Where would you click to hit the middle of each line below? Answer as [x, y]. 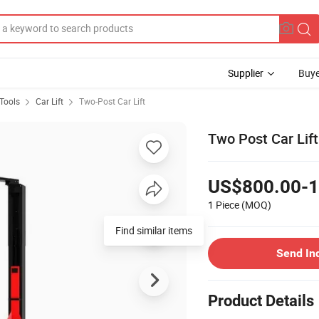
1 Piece [224, 204]
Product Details [261, 300]
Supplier [246, 73]
